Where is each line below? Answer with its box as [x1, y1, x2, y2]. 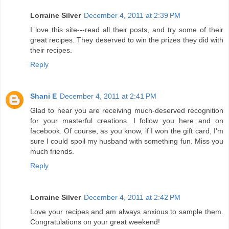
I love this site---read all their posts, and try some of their [30, 25, 223, 34]
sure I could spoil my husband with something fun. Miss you [30, 136, 223, 145]
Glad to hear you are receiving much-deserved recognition [30, 106, 223, 114]
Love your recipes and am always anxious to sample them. [30, 207, 223, 216]
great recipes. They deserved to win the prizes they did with [30, 35, 223, 44]
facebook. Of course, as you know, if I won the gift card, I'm [30, 126, 223, 135]
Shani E [30, 91, 57, 100]
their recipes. [30, 45, 72, 54]
